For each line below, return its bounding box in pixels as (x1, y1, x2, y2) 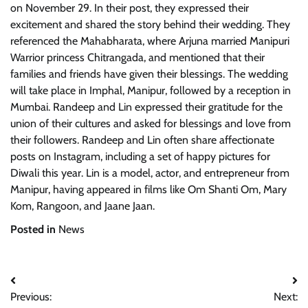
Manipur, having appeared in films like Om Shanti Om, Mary (10, 183, 287, 196)
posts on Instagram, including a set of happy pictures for (10, 150, 270, 163)
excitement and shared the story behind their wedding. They (10, 18, 290, 31)
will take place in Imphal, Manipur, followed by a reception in (10, 84, 291, 97)
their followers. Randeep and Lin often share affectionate (10, 133, 274, 146)
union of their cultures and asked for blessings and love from (10, 117, 291, 130)
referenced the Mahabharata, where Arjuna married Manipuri (10, 34, 289, 47)
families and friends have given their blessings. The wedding (10, 67, 288, 80)
